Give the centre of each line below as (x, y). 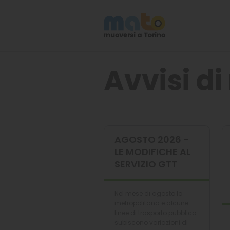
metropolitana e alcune (151, 203)
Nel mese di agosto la (149, 193)
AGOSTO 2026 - (152, 139)
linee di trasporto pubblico (155, 213)
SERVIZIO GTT (146, 164)
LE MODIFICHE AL (152, 152)
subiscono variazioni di (151, 223)
